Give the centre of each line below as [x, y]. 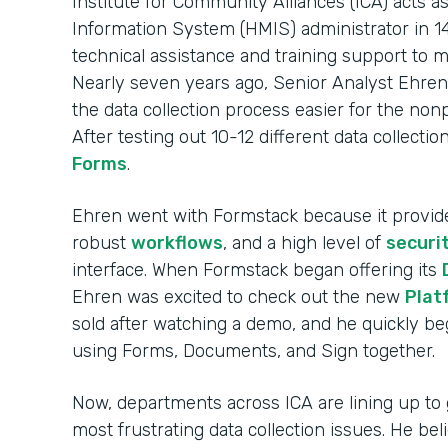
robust [101, 243]
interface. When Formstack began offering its [257, 270]
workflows [177, 243]
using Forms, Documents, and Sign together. [256, 351]
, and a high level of [304, 243]
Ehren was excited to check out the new [238, 297]
